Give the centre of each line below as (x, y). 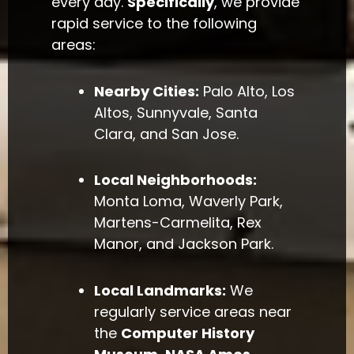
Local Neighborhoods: (176, 180)
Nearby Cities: (147, 91)
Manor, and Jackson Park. (184, 244)
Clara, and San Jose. (167, 134)
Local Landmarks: (160, 290)
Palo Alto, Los (247, 91)
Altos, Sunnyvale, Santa (176, 112)
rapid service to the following (154, 24)
